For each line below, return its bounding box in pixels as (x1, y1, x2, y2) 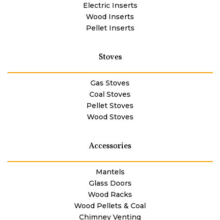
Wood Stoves (86, 112, 134, 122)
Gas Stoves (90, 79, 130, 88)
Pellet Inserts (85, 24, 135, 33)
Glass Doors (88, 179, 132, 188)
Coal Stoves (89, 90, 131, 99)
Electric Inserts (82, 1, 137, 10)
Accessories (89, 141, 131, 152)
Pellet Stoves (86, 101, 134, 110)
